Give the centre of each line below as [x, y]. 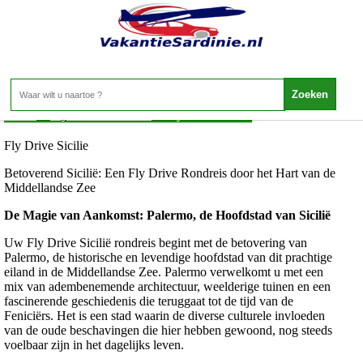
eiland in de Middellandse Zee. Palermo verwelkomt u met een [164, 272]
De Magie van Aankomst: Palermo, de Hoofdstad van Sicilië [167, 216]
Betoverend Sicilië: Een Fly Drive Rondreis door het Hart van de [170, 173]
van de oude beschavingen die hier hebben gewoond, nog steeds [168, 331]
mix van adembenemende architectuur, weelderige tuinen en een [167, 287]
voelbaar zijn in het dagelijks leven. [94, 345]
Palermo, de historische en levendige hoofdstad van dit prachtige [168, 258]
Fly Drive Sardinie [101, 115]
